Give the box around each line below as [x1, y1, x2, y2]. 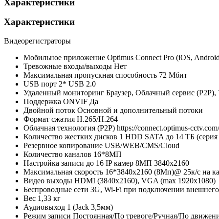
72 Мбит [159, 71, 187, 80]
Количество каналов [23, 150, 91, 159]
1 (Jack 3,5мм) [67, 203, 113, 212]
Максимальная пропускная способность [23, 71, 157, 80]
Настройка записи [23, 159, 84, 168]
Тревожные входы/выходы [23, 62, 112, 71]
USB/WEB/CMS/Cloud [105, 141, 179, 150]
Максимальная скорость [23, 168, 105, 176]
